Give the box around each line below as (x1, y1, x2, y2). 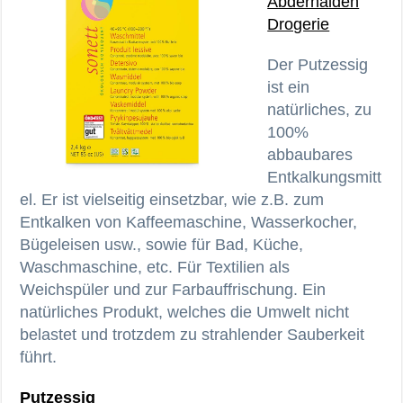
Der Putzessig (267, 55, 369, 74)
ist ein (267, 77, 310, 96)
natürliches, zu (267, 100, 372, 119)
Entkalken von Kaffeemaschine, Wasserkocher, (20, 212, 358, 231)
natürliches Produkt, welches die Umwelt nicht (20, 302, 350, 321)
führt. (20, 347, 58, 366)
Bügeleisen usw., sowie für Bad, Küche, (20, 235, 304, 254)
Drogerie (267, 14, 330, 33)
